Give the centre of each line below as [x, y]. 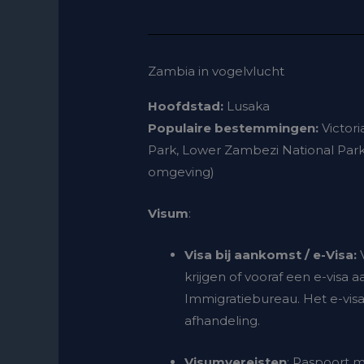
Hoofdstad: [186, 106]
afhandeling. [223, 321]
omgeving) [182, 172]
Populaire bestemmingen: [234, 128]
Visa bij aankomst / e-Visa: [271, 255]
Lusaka [247, 106]
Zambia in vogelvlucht [217, 71]
